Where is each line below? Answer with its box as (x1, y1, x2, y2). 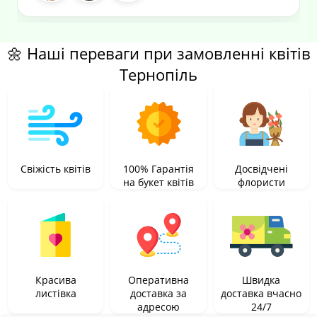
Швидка (242, 273, 281, 287)
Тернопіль (120, 64, 197, 86)
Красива (35, 273, 76, 287)
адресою (137, 300, 180, 314)
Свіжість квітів (21, 162, 91, 176)
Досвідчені (234, 162, 288, 176)
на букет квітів (122, 175, 194, 190)
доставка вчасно (221, 287, 302, 301)
